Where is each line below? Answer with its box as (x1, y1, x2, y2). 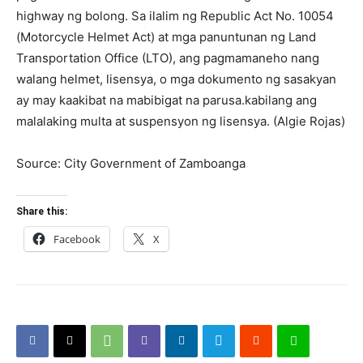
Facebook (53, 231, 100, 246)
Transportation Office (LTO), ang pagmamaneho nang (16, 49, 319, 66)
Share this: (16, 205, 67, 217)
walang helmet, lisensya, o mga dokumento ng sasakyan (16, 70, 336, 87)
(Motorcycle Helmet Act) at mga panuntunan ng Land (16, 28, 316, 45)
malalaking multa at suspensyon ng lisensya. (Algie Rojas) (16, 113, 345, 129)
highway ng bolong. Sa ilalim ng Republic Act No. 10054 (16, 7, 334, 23)
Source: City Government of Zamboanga (16, 155, 246, 171)
